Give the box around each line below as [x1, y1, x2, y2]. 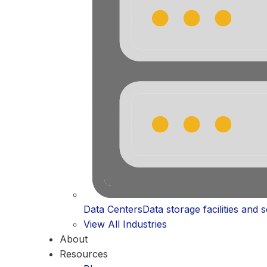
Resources [60, 248, 108, 260]
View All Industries [83, 218, 167, 230]
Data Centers [83, 203, 142, 215]
